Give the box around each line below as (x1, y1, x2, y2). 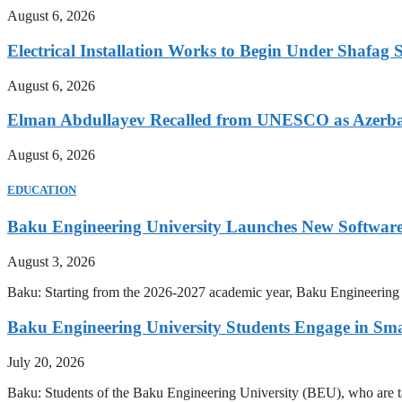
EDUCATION (7, 183, 76, 197)
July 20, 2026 (7, 354, 84, 370)
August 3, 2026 (7, 254, 95, 270)
